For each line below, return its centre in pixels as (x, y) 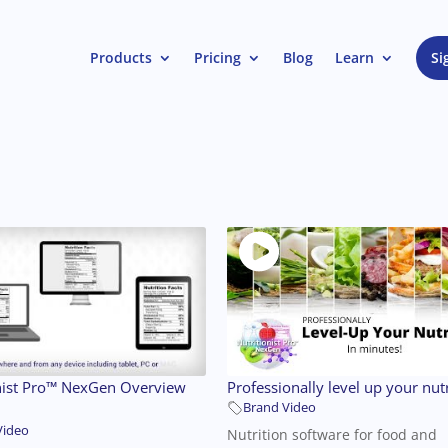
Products (120, 57)
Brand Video (280, 408)
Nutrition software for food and (332, 435)
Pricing (217, 57)
